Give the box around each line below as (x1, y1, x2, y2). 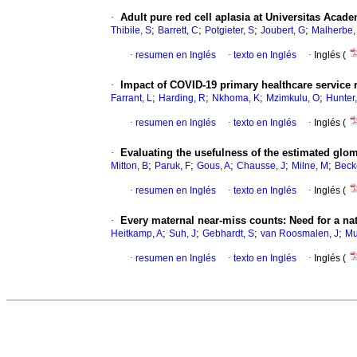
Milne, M (292, 160, 328, 172)
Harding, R (159, 92, 206, 104)
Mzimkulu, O (266, 92, 320, 104)
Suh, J (169, 228, 196, 240)
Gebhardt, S (202, 228, 254, 240)
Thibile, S (111, 25, 151, 37)
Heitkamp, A (111, 228, 163, 240)
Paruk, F (155, 160, 190, 172)
